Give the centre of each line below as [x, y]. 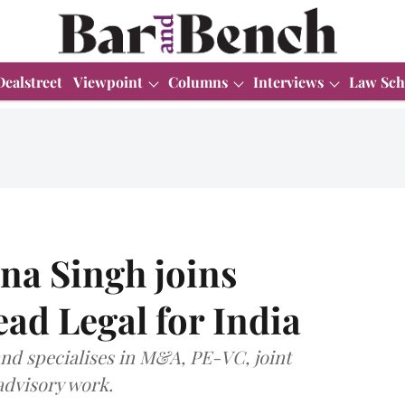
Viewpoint [108, 81]
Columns [198, 81]
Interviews [288, 81]
